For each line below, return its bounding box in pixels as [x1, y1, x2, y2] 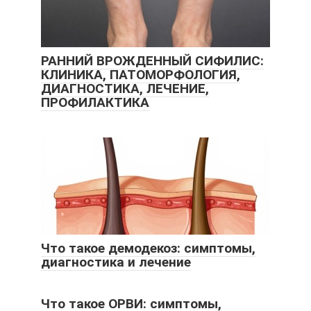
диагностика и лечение [41, 254, 191, 271]
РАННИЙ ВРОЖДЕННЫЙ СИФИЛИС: [41, 53, 264, 69]
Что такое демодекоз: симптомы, [41, 240, 255, 257]
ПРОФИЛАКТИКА [41, 94, 149, 111]
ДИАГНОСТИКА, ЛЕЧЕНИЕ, [41, 81, 209, 97]
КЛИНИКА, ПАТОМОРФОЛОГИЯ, [41, 67, 240, 83]
